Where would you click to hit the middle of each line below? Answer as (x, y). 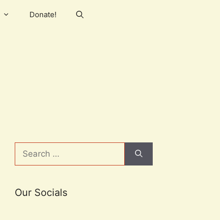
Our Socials (41, 192)
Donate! (43, 14)
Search (28, 148)
